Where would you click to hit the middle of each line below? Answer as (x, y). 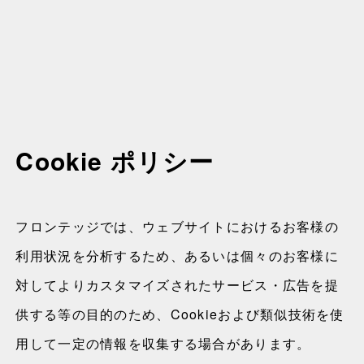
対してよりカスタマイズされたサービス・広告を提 (177, 285)
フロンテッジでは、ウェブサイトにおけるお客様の (177, 226)
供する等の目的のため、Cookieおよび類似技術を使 (180, 314)
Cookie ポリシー (115, 160)
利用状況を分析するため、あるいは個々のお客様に (177, 256)
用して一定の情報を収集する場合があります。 (163, 343)
